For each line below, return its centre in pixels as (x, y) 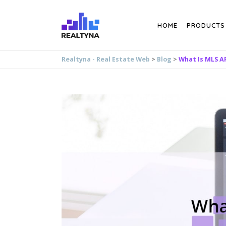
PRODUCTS (206, 25)
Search (79, 6)
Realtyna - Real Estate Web (106, 59)
